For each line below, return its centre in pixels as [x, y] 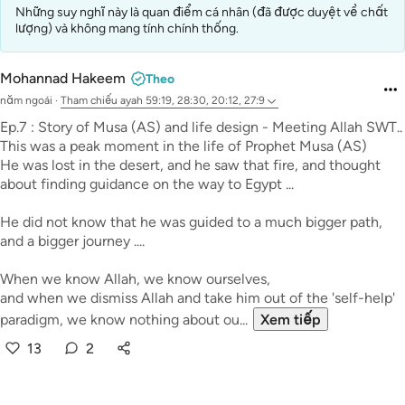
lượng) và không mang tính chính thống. [127, 28]
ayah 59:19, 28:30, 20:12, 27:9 [193, 100]
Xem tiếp [291, 320]
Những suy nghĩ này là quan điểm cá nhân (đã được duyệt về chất [202, 12]
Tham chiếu [89, 100]
